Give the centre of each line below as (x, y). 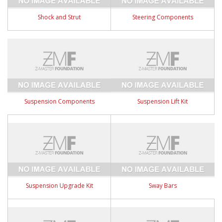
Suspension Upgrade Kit (59, 186)
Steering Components (163, 17)
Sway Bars (163, 186)
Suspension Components (59, 101)
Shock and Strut (59, 17)
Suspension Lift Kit (163, 101)
